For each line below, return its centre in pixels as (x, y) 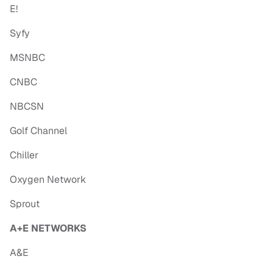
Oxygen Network (48, 180)
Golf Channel (38, 131)
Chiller (24, 155)
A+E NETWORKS (48, 229)
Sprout (25, 204)
